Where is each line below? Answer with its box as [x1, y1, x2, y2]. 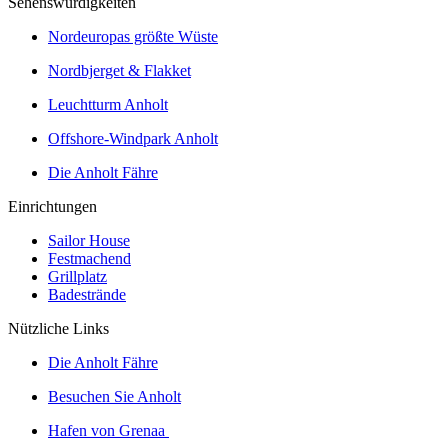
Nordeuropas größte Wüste [48, 28, 218, 45]
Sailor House [48, 232, 130, 249]
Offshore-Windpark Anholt [48, 130, 218, 147]
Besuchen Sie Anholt [48, 388, 181, 405]
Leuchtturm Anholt [48, 96, 168, 113]
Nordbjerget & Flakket [48, 62, 191, 79]
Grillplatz [48, 268, 107, 285]
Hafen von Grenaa [48, 422, 169, 439]
